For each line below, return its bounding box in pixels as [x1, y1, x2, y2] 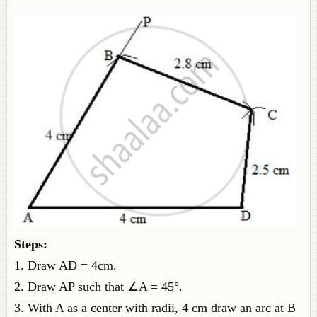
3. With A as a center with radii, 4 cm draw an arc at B [14, 301, 296, 315]
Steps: [14, 237, 47, 251]
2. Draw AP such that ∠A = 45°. [14, 279, 183, 294]
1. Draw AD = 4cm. [14, 258, 117, 272]
